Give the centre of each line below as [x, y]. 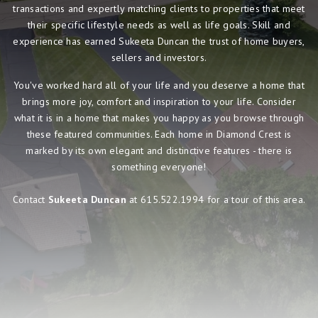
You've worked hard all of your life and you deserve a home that [159, 85]
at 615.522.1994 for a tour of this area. [216, 199]
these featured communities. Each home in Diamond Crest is [159, 134]
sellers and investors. [159, 57]
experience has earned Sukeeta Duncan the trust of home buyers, [159, 41]
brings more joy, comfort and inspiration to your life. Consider [159, 101]
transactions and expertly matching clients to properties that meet [159, 8]
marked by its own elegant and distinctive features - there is [159, 150]
